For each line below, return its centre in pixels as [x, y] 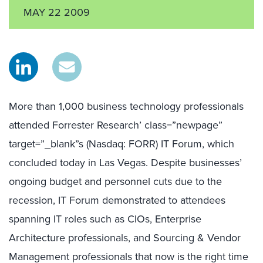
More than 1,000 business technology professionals [126, 106]
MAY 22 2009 [57, 12]
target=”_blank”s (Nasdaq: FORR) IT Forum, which [122, 144]
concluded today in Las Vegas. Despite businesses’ [125, 163]
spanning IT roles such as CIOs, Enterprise [105, 219]
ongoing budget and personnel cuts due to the [115, 181]
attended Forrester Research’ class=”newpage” [116, 125]
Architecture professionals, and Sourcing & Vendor [125, 238]
